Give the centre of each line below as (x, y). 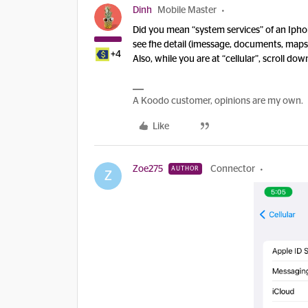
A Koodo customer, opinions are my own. (218, 101)
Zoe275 (148, 169)
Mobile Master (187, 10)
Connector (233, 169)
